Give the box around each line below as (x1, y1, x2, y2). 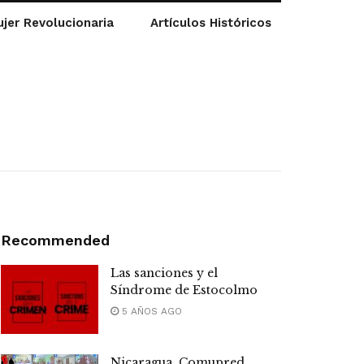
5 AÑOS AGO (119, 305, 182, 317)
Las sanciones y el (110, 265, 218, 280)
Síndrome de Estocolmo (110, 282, 258, 297)
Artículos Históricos (150, 15, 272, 30)
